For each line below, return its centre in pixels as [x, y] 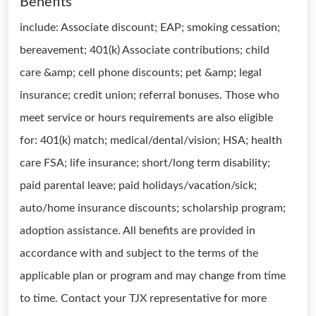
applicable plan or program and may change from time [153, 276]
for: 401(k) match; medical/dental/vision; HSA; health [151, 140]
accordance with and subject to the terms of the [139, 253]
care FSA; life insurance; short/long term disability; [145, 163]
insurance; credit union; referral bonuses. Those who [150, 95]
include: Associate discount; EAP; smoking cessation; [150, 28]
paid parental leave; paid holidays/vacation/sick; [138, 186]
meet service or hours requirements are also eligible [146, 118]
